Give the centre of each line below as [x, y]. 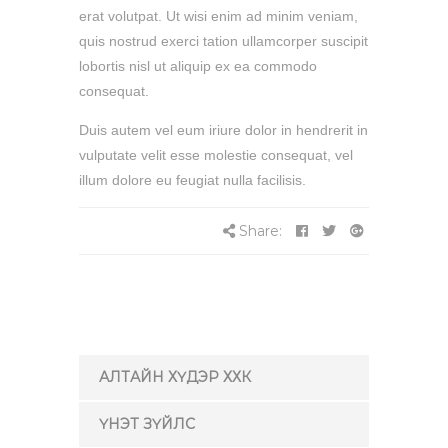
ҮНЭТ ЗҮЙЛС [147, 424]
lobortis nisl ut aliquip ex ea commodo [198, 66]
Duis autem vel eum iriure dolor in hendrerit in [223, 130]
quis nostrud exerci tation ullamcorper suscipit [223, 41]
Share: [260, 231]
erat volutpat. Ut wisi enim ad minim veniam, [218, 16]
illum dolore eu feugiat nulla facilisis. [192, 180]
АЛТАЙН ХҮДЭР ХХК [175, 377]
